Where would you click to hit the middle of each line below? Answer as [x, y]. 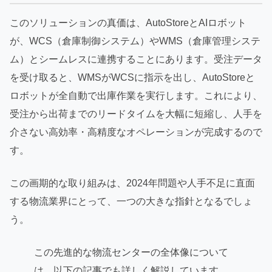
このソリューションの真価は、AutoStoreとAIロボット [128, 22]
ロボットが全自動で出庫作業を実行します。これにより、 [136, 95]
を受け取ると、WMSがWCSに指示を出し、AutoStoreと [132, 77]
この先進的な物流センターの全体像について [131, 252]
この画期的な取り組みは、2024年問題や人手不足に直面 [132, 183]
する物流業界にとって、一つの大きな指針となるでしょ [131, 201]
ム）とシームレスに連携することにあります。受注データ [136, 59]
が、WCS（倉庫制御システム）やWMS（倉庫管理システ [135, 41]
